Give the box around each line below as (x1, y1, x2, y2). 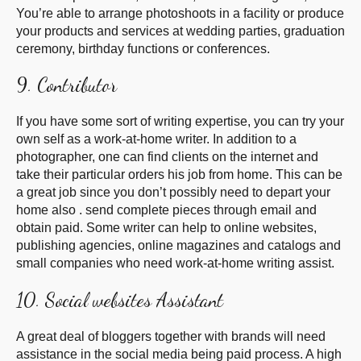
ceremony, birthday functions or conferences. (16, 41, 270, 56)
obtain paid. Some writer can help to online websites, (16, 221, 317, 235)
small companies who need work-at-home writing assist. (16, 256, 334, 271)
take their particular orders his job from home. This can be (16, 168, 342, 182)
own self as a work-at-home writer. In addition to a (16, 132, 297, 147)
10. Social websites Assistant (16, 288, 223, 313)
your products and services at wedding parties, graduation (16, 23, 345, 38)
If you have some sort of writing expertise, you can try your (16, 114, 344, 129)
